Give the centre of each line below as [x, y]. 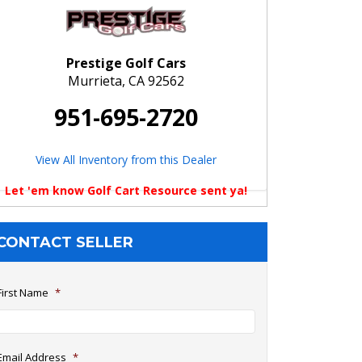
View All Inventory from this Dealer [126, 160]
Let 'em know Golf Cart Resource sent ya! [126, 190]
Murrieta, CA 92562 [126, 81]
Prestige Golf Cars [126, 63]
